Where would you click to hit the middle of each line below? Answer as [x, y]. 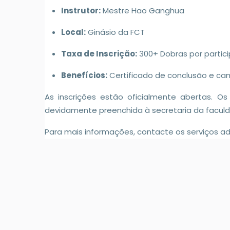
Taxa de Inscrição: [99, 53]
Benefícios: [84, 75]
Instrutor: [81, 10]
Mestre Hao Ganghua [142, 10]
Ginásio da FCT [115, 32]
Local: [73, 32]
